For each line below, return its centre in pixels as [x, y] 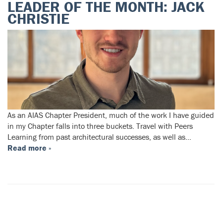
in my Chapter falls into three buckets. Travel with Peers [100, 126]
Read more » [29, 148]
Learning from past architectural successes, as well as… [99, 137]
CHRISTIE [38, 19]
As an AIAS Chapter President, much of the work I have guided [111, 115]
